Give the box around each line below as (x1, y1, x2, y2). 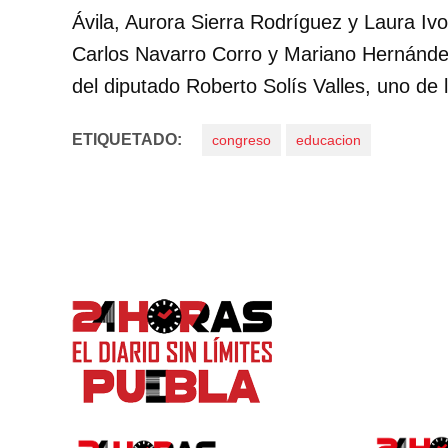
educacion (296, 132, 361, 149)
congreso (212, 132, 271, 149)
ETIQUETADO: (72, 131, 182, 149)
